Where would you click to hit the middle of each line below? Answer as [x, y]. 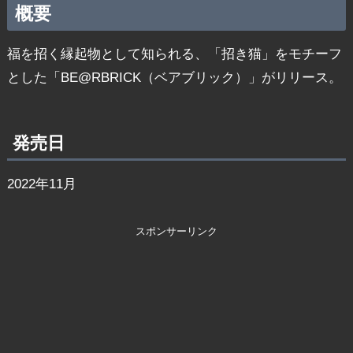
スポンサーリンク [176, 232]
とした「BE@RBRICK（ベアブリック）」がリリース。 [174, 77]
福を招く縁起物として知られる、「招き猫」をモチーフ [174, 54]
